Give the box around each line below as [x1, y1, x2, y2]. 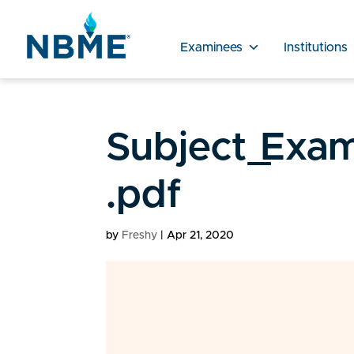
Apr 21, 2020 [167, 230, 235, 241]
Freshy [122, 230, 158, 241]
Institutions [283, 40, 348, 54]
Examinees [179, 40, 243, 54]
